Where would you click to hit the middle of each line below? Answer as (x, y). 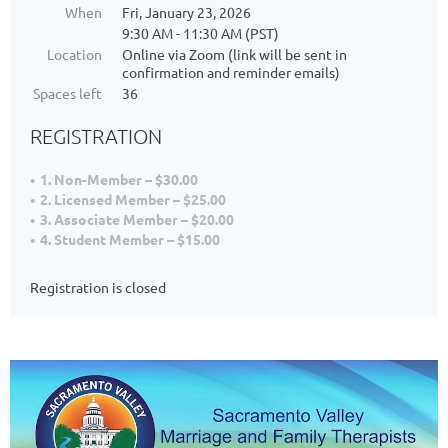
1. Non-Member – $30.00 (119, 178)
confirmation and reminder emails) (231, 71)
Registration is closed (98, 286)
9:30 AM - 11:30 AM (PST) (200, 32)
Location (74, 53)
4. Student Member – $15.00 (130, 238)
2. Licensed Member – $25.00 (133, 198)
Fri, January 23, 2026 (186, 11)
